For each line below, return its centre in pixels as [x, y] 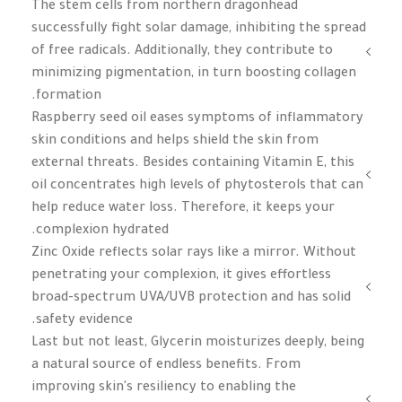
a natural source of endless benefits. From [166, 366]
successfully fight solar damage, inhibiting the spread [199, 29]
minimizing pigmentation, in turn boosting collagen [194, 74]
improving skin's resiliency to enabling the [164, 388]
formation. [69, 96]
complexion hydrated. [102, 231]
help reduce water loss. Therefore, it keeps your [183, 209]
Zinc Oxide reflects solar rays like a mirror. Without [194, 253]
